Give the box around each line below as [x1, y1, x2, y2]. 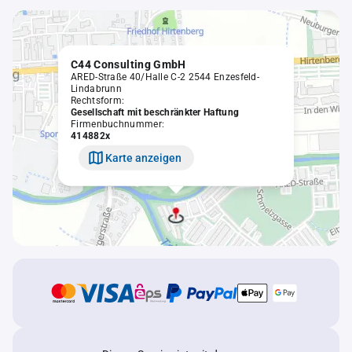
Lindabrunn [71, 82, 122, 94]
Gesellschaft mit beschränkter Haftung [71, 106, 240, 118]
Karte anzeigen [105, 151, 181, 164]
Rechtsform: [71, 94, 125, 106]
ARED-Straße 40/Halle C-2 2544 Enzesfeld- [71, 71, 260, 82]
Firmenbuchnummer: [71, 118, 165, 130]
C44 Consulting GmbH [71, 57, 186, 71]
